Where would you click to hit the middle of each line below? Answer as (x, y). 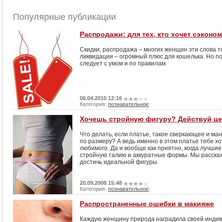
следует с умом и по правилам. (123, 63)
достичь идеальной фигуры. (119, 162)
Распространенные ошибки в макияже (147, 204)
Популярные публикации (64, 17)
